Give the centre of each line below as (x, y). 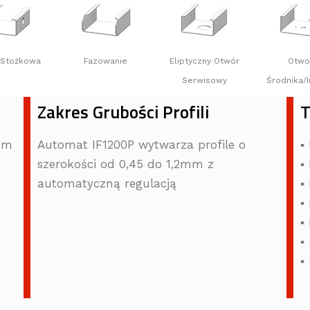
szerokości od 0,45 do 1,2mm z (125, 164)
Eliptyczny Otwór (204, 61)
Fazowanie (106, 61)
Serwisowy (204, 80)
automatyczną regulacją (107, 183)
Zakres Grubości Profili (123, 112)
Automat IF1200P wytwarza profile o (141, 145)
